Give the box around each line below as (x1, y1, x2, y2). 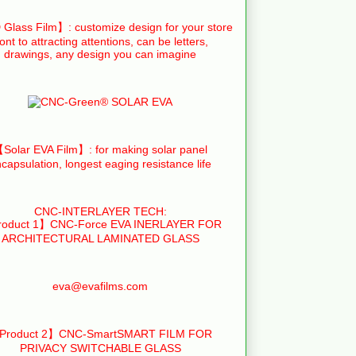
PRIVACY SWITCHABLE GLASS (19, 341, 181, 354)
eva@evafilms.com (52, 279, 148, 292)
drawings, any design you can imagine (4, 47, 196, 60)
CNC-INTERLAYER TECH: (33, 204, 167, 218)
